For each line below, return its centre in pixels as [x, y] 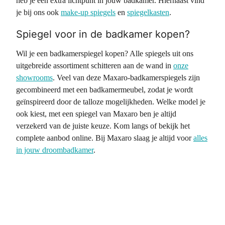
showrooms [34, 78]
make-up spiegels [88, 12]
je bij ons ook [38, 12]
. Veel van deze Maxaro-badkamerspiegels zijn [126, 78]
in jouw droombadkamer [55, 150]
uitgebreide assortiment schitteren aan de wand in [95, 66]
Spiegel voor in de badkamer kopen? [103, 34]
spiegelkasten [148, 12]
